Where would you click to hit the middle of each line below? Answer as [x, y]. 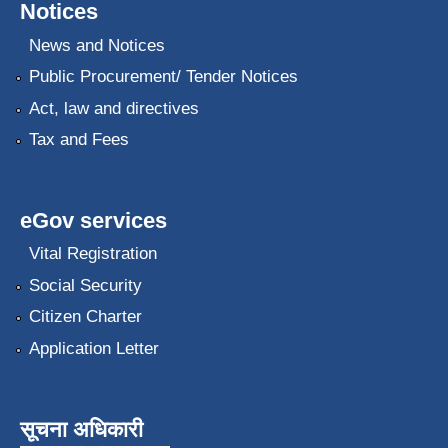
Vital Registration [92, 254]
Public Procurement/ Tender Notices [163, 77]
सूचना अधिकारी [81, 429]
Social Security [85, 285]
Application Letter [93, 348]
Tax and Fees [78, 139]
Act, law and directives [113, 108]
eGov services [93, 220]
